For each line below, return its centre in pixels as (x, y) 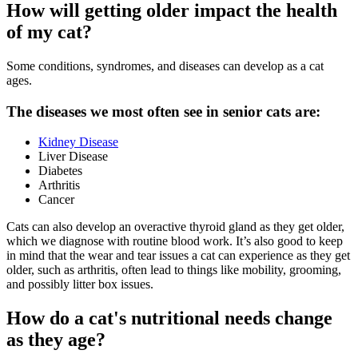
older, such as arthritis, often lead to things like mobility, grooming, (174, 270)
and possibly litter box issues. (80, 284)
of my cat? (49, 32)
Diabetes (60, 171)
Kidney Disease (78, 142)
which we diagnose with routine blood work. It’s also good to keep (175, 241)
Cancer (56, 200)
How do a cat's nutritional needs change (169, 318)
